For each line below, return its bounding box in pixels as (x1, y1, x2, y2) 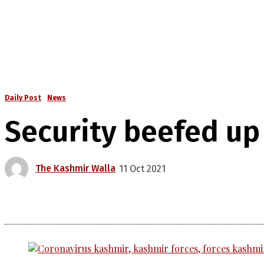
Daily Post (5, 94, 41, 103)
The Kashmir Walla (35, 163, 115, 174)
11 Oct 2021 (119, 163, 166, 174)
